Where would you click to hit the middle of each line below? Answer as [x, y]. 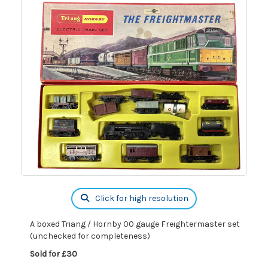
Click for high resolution [141, 198]
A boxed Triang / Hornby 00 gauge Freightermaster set [135, 224]
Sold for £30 [54, 254]
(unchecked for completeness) [90, 236]
